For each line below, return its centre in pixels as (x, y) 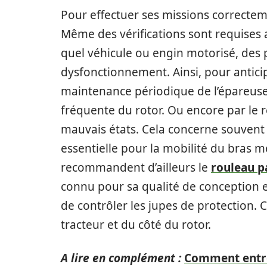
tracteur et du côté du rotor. (136, 224)
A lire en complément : (121, 258)
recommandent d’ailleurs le (136, 167)
